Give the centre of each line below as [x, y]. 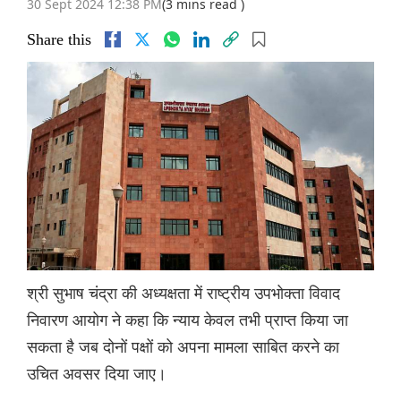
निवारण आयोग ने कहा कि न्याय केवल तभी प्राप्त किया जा [188, 320]
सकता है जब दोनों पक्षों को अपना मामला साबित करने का [183, 347]
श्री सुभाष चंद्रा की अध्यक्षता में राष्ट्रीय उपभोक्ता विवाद [183, 293]
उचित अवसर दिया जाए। [97, 374]
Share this [59, 40]
